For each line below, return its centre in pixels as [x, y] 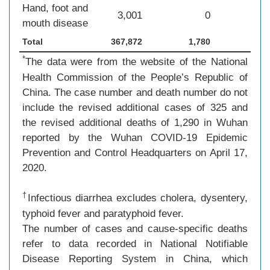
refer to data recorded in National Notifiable [135, 244]
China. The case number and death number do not [135, 93]
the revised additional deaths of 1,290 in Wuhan [135, 123]
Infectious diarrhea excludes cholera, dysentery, [138, 198]
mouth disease [55, 23]
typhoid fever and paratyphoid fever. [103, 214]
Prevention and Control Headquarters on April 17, [135, 153]
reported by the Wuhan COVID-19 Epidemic [135, 138]
